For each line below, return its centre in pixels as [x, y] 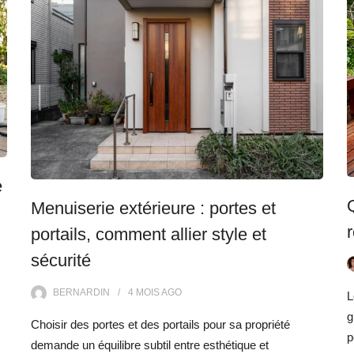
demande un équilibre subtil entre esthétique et [150, 345]
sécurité [61, 261]
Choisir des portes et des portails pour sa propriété [160, 325]
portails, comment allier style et [149, 235]
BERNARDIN [81, 293]
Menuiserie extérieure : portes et [153, 209]
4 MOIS [144, 293]
